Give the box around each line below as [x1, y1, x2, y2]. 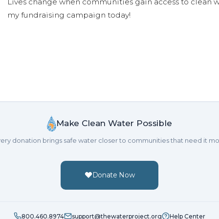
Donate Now [92, 170, 135, 179]
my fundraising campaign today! [7, 10, 131, 20]
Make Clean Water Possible [56, 118, 172, 129]
